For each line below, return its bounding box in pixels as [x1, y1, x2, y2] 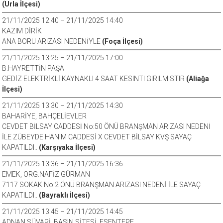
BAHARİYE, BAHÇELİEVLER [2, 112, 87, 120]
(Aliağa [186, 75, 210, 83]
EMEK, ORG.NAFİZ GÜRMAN [2, 170, 91, 178]
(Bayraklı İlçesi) [39, 191, 91, 199]
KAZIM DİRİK [2, 27, 42, 35]
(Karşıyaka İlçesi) [39, 143, 96, 151]
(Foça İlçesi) [102, 37, 143, 45]
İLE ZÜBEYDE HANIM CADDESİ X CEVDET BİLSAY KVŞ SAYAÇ [2, 133, 192, 141]
